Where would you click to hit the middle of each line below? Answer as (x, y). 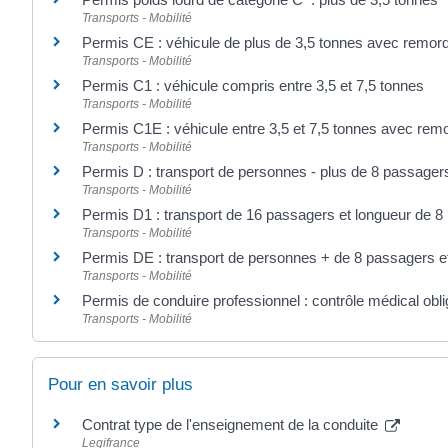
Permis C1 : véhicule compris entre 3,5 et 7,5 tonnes (253, 86)
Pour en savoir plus (120, 385)
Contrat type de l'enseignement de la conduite (232, 425)
